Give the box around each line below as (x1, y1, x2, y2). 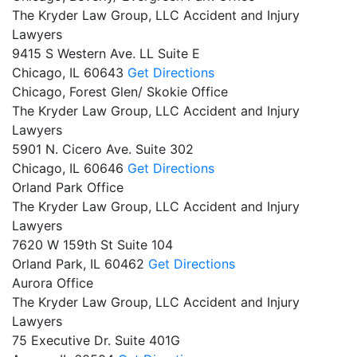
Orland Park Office (12, 178, 124, 195)
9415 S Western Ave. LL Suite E (12, 45, 200, 61)
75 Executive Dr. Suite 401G (12, 331, 180, 348)
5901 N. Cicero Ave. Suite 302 (12, 140, 194, 157)
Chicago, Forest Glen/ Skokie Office (12, 83, 228, 100)
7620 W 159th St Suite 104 (12, 236, 173, 253)
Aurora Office (12, 274, 93, 291)
